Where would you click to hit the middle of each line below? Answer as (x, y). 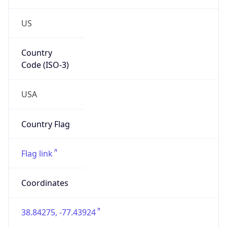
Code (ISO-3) (45, 65)
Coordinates (45, 183)
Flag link (37, 153)
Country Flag (45, 124)
